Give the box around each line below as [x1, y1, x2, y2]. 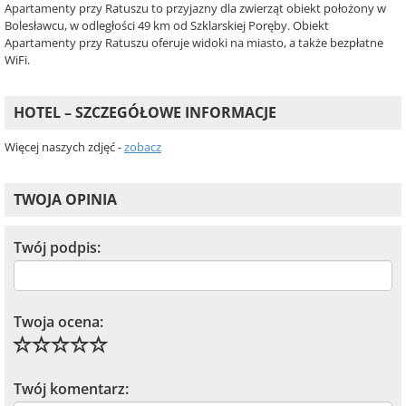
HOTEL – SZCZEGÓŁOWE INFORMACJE [14, 102, 276, 122]
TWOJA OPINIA [14, 189, 117, 209]
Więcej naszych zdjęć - [5, 139, 124, 155]
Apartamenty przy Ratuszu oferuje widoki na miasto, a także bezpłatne [5, 34, 383, 51]
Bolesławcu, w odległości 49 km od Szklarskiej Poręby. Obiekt [5, 17, 329, 34]
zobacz [124, 139, 161, 155]
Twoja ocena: [14, 312, 103, 332]
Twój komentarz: [14, 379, 129, 399]
